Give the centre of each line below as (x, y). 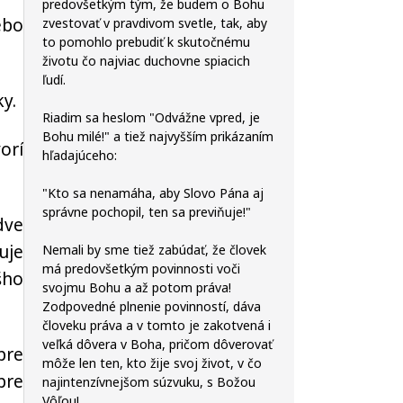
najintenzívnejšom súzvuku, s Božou (149, 382)
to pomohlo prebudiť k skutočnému (146, 42)
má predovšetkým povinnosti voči (141, 269)
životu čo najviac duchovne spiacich (146, 61)
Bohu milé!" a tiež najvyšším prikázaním (158, 136)
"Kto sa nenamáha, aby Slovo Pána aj (153, 193)
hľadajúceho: (80, 155)
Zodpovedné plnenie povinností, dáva (152, 306)
